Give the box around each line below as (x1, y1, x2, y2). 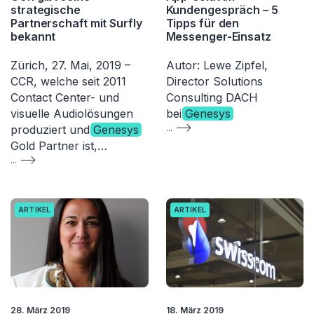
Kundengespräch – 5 (165, 2, 278, 17)
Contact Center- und (11, 90, 119, 104)
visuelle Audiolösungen (11, 106, 133, 121)
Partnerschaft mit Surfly (11, 15, 142, 30)
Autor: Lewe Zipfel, (165, 57, 268, 72)
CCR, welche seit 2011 (11, 74, 126, 88)
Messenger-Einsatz (165, 29, 271, 43)
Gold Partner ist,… (11, 138, 107, 153)
